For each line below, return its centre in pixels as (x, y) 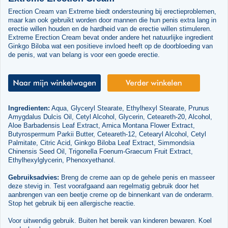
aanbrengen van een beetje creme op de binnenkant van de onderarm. (111, 194)
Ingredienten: (29, 108)
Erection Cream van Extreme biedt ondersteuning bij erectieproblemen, (112, 11)
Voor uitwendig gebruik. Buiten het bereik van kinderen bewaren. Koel (110, 220)
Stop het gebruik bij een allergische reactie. (72, 203)
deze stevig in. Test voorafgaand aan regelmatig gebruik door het (103, 186)
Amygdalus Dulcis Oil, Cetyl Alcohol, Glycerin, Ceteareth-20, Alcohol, (110, 117)
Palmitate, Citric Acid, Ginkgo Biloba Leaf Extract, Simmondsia (101, 142)
